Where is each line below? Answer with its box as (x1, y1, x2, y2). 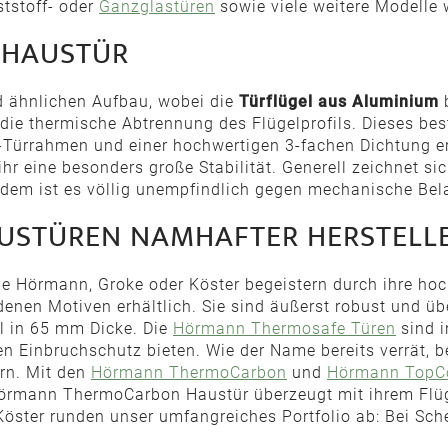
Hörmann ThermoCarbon (91, 363, 287, 382)
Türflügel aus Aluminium (239, 92, 439, 111)
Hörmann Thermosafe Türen (173, 319, 396, 338)
